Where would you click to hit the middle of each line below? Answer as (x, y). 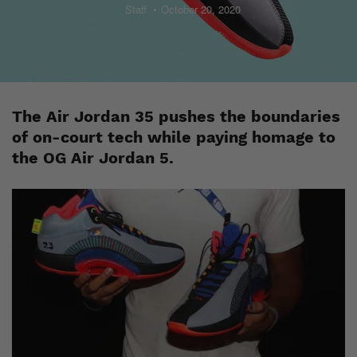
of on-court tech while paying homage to (174, 137)
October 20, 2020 (200, 9)
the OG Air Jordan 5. (93, 158)
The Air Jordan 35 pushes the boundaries (176, 116)
